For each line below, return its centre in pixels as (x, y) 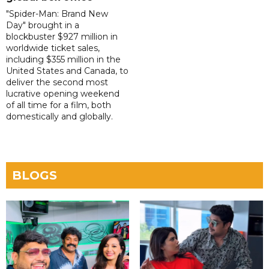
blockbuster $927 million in (62, 37)
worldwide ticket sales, (53, 48)
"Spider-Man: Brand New (57, 14)
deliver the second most (57, 83)
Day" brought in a (43, 26)
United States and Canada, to (67, 71)
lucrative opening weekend (63, 94)
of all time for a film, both (59, 105)
